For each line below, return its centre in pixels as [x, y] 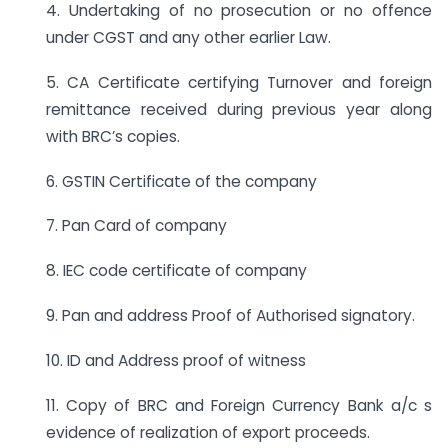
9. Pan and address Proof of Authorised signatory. [230, 315]
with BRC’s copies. [113, 136]
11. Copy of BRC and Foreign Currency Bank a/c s [239, 405]
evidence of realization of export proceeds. [208, 432]
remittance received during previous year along [239, 109]
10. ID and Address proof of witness [176, 360]
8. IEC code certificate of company [176, 271]
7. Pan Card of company [136, 226]
